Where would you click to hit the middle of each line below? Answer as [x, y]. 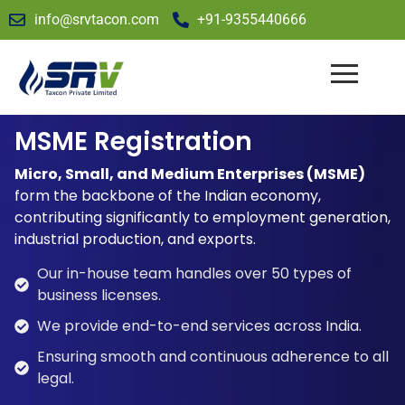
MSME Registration [133, 141]
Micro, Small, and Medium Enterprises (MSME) [190, 174]
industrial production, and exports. [135, 239]
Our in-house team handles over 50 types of [194, 274]
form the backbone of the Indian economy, [168, 195]
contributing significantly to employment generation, [202, 217]
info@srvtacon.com [96, 19]
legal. [56, 379]
